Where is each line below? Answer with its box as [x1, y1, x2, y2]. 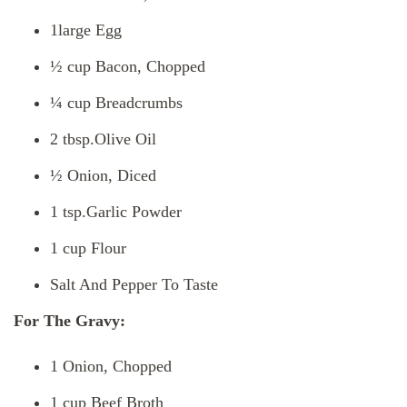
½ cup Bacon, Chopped [50, 57, 205, 76]
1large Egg [50, 21, 122, 40]
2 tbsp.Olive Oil [50, 130, 156, 149]
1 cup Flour [50, 239, 126, 258]
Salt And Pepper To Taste [50, 275, 218, 294]
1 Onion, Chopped [50, 357, 172, 376]
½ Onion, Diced [50, 166, 156, 185]
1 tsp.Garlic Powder [50, 203, 182, 222]
